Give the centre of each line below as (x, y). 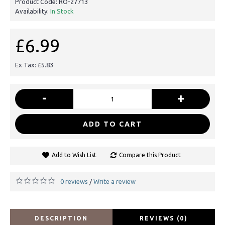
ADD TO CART (113, 124)
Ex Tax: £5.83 (34, 65)
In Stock (62, 11)
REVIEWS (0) (164, 218)
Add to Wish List (74, 155)
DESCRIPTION (61, 218)
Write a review (115, 181)
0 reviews (74, 181)
